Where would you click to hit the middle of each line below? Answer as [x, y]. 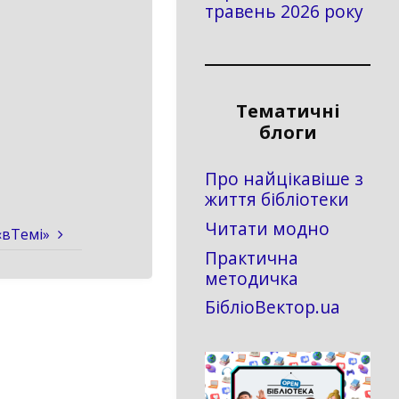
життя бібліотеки [277, 199]
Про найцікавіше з [284, 179]
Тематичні [288, 110]
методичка [252, 278]
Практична [252, 257]
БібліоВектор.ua [273, 307]
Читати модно [267, 228]
